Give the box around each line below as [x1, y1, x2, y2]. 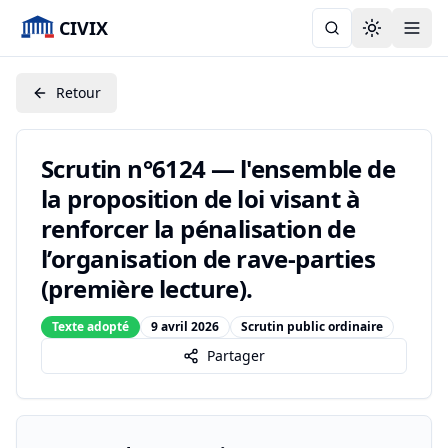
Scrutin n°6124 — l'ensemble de [41, 152, 395, 185]
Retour [56, 83, 101, 102]
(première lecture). [41, 272, 253, 305]
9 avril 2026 [151, 318, 219, 335]
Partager [207, 346, 265, 365]
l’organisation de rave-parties [41, 242, 375, 275]
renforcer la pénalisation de [41, 212, 356, 245]
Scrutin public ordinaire [241, 318, 383, 335]
